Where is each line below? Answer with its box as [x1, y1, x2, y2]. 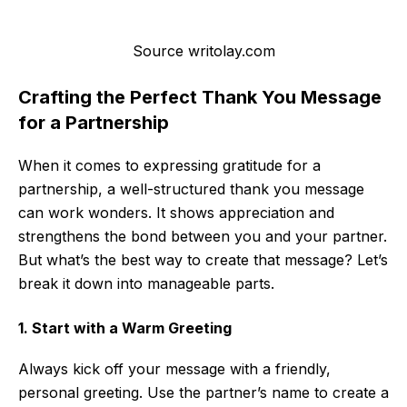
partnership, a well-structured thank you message [18, 180, 364, 199]
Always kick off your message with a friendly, [18, 360, 331, 379]
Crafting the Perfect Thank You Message [18, 86, 382, 109]
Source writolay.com [132, 42, 275, 61]
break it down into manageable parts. [18, 274, 274, 293]
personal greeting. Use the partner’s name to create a [18, 383, 389, 402]
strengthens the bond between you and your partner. [18, 227, 387, 246]
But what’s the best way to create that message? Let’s [18, 251, 388, 270]
